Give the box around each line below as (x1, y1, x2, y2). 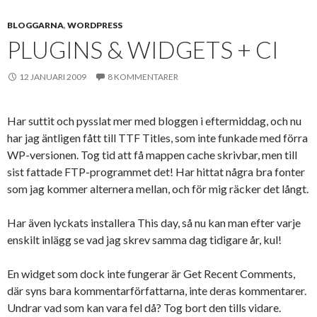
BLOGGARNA (7, 20, 64, 30)
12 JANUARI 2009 (19, 71, 86, 82)
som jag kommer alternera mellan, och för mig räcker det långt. (7, 182, 309, 195)
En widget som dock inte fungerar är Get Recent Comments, (7, 267, 295, 280)
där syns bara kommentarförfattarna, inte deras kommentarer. (7, 284, 306, 297)
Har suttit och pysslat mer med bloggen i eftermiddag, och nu (7, 114, 301, 127)
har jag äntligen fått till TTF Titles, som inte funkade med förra (7, 131, 308, 144)
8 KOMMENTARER (108, 71, 178, 82)
